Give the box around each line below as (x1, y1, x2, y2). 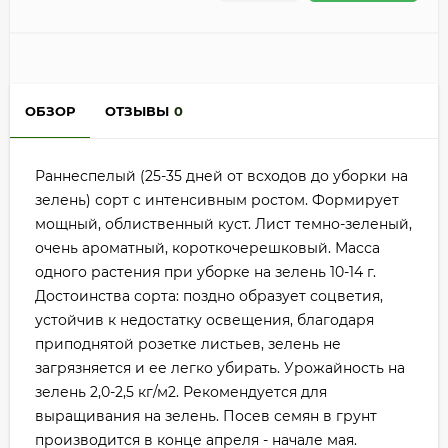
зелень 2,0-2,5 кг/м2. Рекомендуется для (35, 383, 327, 402)
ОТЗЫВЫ (105, 103, 169, 120)
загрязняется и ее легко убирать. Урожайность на (35, 359, 405, 378)
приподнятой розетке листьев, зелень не (35, 335, 341, 354)
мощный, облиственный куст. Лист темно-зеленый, (35, 215, 412, 234)
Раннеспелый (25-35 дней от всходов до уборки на (35, 167, 408, 186)
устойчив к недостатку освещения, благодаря (35, 311, 374, 330)
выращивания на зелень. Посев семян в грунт (35, 407, 377, 426)
